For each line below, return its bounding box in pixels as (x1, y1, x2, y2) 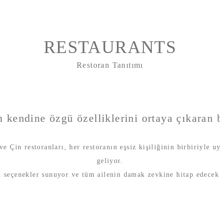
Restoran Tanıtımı (77, 61, 143, 69)
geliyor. (96, 157, 124, 165)
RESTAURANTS (43, 37, 177, 57)
